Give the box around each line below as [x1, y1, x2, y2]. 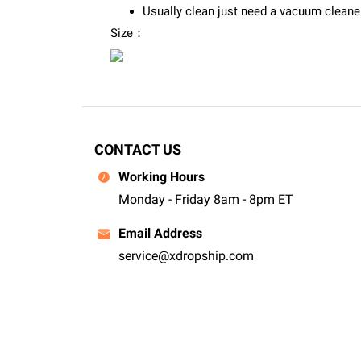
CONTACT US [94, 141, 181, 158]
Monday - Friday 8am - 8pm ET [118, 191, 293, 207]
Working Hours [118, 168, 205, 185]
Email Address [118, 226, 202, 241]
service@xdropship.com [118, 248, 254, 263]
